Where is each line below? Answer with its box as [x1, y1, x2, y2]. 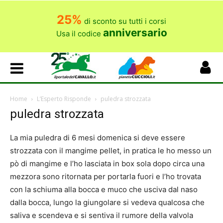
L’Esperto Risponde [37, 95, 91, 103]
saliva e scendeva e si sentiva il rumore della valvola [10, 211, 193, 220]
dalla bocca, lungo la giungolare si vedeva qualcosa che [10, 198, 205, 207]
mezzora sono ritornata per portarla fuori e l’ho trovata [10, 172, 201, 181]
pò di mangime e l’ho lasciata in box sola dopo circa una [10, 159, 205, 168]
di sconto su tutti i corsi [82, 16, 166, 26]
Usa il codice [56, 29, 103, 38]
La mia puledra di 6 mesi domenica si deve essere [10, 133, 185, 142]
